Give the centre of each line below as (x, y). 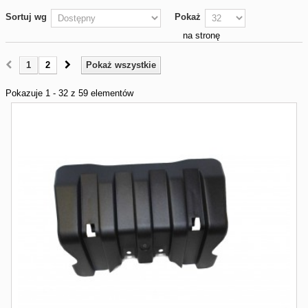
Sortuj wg (26, 17)
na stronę (201, 35)
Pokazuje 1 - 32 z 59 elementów (69, 93)
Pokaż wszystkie (121, 65)
